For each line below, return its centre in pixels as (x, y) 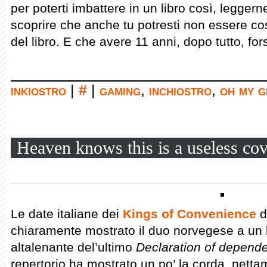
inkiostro (38, 90)
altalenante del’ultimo (73, 247)
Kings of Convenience (190, 214)
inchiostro (180, 90)
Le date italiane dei (67, 214)
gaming (120, 90)
